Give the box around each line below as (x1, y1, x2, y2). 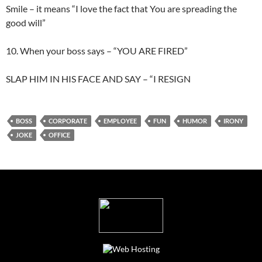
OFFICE (49, 130, 70, 139)
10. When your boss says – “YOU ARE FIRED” (6, 44, 188, 56)
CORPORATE (49, 116, 87, 125)
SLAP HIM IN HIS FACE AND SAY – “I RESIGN (6, 73, 191, 84)
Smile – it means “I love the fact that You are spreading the (6, 2, 237, 14)
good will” (6, 16, 46, 28)
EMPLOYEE (104, 116, 137, 125)
